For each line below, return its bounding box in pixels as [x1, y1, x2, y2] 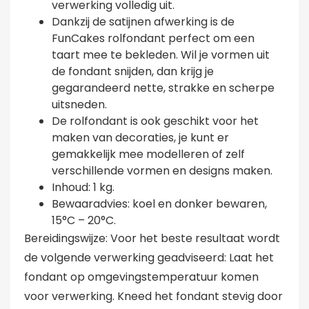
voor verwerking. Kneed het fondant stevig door [24, 288, 283, 305]
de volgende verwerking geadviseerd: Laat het [24, 250, 274, 266]
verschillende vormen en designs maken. [52, 163, 272, 179]
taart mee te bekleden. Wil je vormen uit [52, 47, 270, 63]
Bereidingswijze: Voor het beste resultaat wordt [24, 230, 280, 247]
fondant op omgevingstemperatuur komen [24, 269, 259, 286]
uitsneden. [52, 97, 107, 113]
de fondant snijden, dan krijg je [52, 63, 214, 80]
